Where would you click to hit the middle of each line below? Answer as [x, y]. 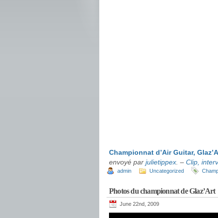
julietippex [161, 162]
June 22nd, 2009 [139, 204]
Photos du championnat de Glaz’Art [162, 191]
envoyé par [127, 162]
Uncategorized [167, 171]
